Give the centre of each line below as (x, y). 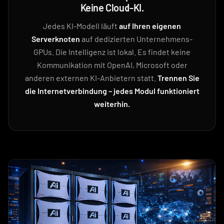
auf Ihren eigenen (150, 25)
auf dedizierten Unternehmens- (136, 38)
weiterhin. (112, 103)
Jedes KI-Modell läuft (81, 25)
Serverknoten (56, 38)
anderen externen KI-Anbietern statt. (91, 77)
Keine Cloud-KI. (112, 7)
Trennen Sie (178, 77)
